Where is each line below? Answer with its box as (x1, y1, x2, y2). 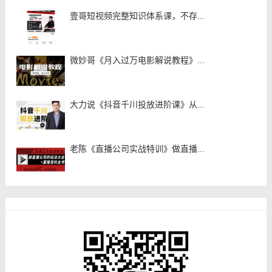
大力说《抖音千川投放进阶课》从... (69, 99, 205, 109)
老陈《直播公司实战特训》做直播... (69, 143, 205, 154)
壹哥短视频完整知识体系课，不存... (69, 10, 205, 21)
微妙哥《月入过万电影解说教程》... (69, 55, 205, 65)
